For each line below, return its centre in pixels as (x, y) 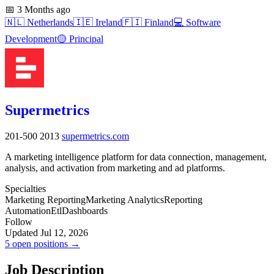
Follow (19, 221)
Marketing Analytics (125, 199)
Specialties (25, 188)
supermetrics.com (95, 136)
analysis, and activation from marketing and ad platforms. (115, 168)
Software (202, 22)
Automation (28, 210)
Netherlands (49, 22)
